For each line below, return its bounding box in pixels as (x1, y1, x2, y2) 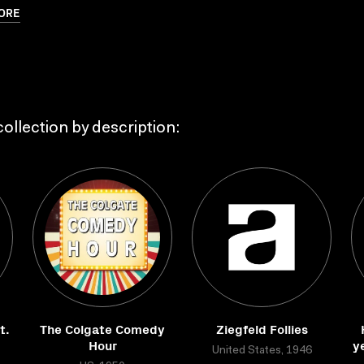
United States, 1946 (211, 345, 312, 357)
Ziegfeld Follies (215, 319, 308, 337)
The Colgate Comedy (40, 319, 165, 337)
